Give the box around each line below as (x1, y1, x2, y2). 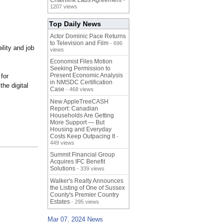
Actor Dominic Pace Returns (50, 33, 126, 40)
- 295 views (70, 199, 99, 205)
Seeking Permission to (50, 65, 111, 72)
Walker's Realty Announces (50, 177, 123, 185)
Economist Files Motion (50, 58, 112, 65)
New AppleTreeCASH (50, 98, 109, 106)
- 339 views (75, 166, 105, 172)
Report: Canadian (50, 105, 98, 112)
